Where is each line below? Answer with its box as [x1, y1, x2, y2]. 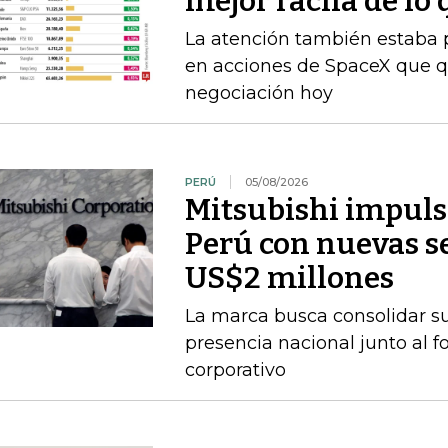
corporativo [184, 358, 286, 381]
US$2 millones [184, 259, 394, 296]
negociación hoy [184, 81, 333, 104]
